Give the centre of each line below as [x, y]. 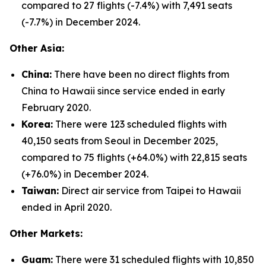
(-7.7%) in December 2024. [81, 22]
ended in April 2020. [66, 207]
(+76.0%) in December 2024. [85, 174]
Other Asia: [37, 48]
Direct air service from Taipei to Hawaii [150, 191]
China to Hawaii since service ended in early [123, 91]
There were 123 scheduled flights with [140, 124]
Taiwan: [40, 191]
